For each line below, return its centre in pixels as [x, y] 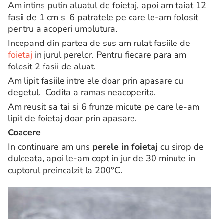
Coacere [24, 133]
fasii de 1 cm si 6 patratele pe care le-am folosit [103, 17]
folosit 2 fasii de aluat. [52, 67]
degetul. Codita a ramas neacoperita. [82, 93]
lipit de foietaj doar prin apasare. [72, 119]
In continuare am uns [50, 147]
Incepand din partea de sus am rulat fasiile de [99, 43]
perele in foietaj [125, 147]
